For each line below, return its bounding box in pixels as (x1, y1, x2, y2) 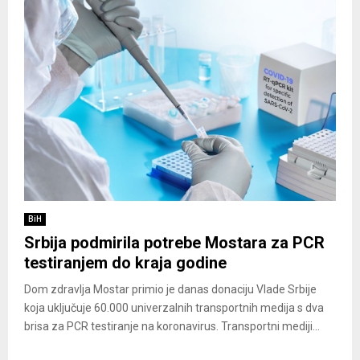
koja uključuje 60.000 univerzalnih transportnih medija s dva (24, 301, 324, 314)
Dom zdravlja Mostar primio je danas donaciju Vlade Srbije (24, 282, 317, 296)
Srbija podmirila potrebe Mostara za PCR (24, 232, 325, 252)
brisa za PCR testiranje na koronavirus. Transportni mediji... (24, 319, 320, 333)
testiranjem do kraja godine (24, 252, 227, 272)
